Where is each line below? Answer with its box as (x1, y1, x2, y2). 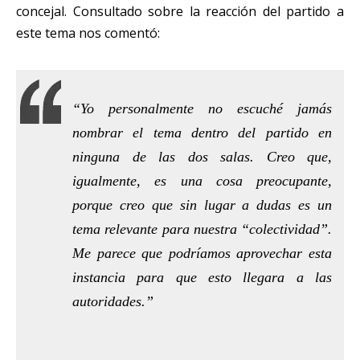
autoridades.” (72, 292, 153, 309)
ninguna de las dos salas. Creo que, (72, 148, 332, 165)
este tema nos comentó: (16, 23, 160, 42)
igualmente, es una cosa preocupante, (72, 172, 332, 189)
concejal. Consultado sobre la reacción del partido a (16, 2, 344, 20)
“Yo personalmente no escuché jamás (72, 100, 332, 117)
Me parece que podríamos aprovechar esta (72, 244, 332, 261)
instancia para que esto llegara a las (72, 268, 332, 285)
